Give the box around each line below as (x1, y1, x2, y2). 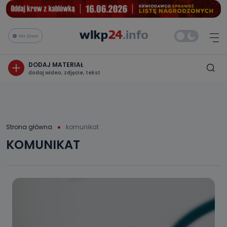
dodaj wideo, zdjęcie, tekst (28, 68, 100, 77)
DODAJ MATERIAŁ (28, 60, 84, 69)
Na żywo (19, 32, 38, 39)
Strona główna (6, 122, 52, 131)
